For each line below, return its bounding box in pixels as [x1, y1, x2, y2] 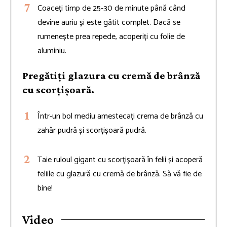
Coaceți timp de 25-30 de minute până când [37, 1, 185, 15]
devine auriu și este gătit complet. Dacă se [37, 15, 180, 29]
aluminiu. [37, 44, 66, 58]
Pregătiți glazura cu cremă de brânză [22, 69, 200, 82]
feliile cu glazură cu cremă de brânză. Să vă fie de [37, 167, 202, 181]
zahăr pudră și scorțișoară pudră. [37, 123, 146, 137]
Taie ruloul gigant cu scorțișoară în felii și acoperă [37, 153, 203, 167]
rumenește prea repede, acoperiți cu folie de [37, 29, 185, 44]
